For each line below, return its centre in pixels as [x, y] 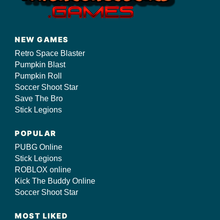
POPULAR [36, 133]
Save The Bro [39, 98]
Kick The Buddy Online [55, 181]
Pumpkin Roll [38, 76]
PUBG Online [39, 147]
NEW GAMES [42, 40]
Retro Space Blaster [50, 53]
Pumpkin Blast [40, 65]
